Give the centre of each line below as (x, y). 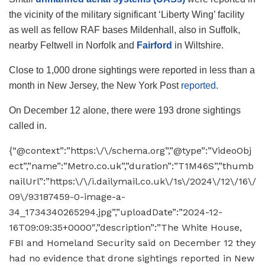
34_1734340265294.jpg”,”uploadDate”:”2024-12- (116, 212)
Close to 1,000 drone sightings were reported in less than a (132, 70)
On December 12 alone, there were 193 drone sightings (125, 110)
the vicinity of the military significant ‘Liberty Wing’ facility (127, 14)
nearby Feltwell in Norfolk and (73, 45)
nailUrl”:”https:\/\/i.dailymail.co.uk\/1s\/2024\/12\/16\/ (132, 181)
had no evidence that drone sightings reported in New (132, 258)
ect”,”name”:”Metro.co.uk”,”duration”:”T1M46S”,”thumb (131, 166)
